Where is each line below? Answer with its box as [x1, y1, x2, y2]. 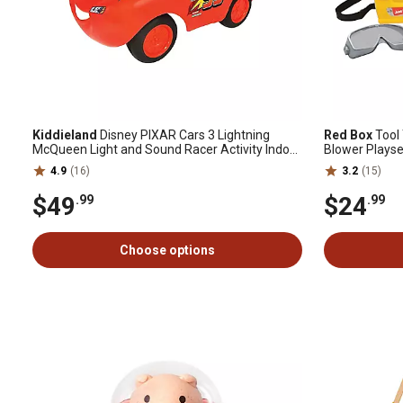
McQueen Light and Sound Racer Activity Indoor [32, 142, 301, 157]
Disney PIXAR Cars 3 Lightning [97, 128, 270, 142]
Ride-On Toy [32, 157, 102, 171]
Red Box [324, 128, 372, 142]
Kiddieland [32, 128, 97, 142]
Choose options [120, 243, 215, 257]
